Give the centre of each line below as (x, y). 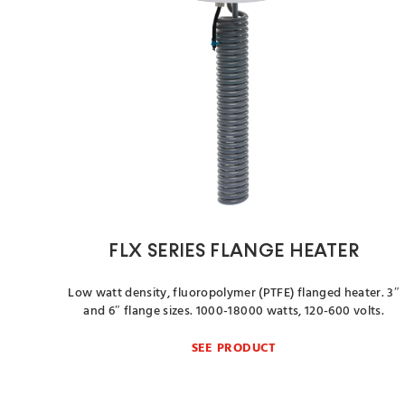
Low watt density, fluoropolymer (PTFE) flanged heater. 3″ (234, 293)
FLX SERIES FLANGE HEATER (234, 252)
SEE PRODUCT (234, 348)
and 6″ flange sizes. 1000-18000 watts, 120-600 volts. (234, 311)
